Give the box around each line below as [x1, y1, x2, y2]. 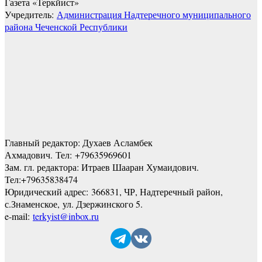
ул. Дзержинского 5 [63, 197, 140, 210]
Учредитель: [5, 8, 57, 20]
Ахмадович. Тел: [5, 148, 75, 161]
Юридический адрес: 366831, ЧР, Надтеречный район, [5, 185, 223, 198]
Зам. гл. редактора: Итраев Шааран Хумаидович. [5, 160, 199, 173]
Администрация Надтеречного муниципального [57, 8, 251, 20]
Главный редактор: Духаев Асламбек [5, 136, 153, 149]
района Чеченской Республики [5, 20, 127, 33]
